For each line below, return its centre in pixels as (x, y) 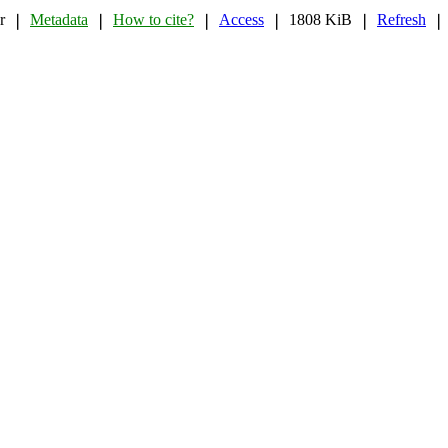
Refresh (401, 19)
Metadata (59, 19)
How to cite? (153, 19)
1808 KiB (320, 19)
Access (241, 19)
